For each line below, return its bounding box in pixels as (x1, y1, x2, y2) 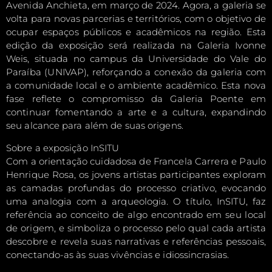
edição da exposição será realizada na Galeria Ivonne (6, 39, 266, 52)
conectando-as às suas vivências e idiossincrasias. (6, 248, 229, 260)
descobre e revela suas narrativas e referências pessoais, (6, 235, 266, 247)
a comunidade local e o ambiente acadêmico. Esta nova (6, 80, 266, 92)
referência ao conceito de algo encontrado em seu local (6, 208, 266, 220)
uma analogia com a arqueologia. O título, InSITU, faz (6, 195, 266, 207)
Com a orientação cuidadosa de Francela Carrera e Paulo (6, 155, 266, 167)
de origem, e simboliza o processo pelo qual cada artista (6, 222, 266, 234)
